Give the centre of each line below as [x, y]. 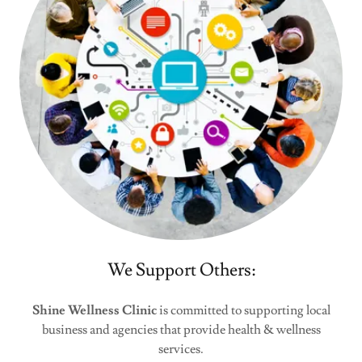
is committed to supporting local [243, 310]
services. [181, 349]
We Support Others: [181, 270]
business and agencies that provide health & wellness [181, 330]
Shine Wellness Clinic [94, 310]
